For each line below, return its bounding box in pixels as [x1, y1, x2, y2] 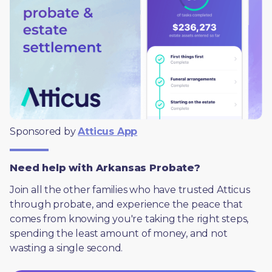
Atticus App [78, 125, 138, 137]
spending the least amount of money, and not [10, 227, 228, 239]
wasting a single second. [10, 242, 123, 254]
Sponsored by [10, 125, 78, 137]
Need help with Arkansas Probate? [10, 161, 200, 174]
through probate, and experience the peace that [10, 198, 243, 210]
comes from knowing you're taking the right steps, [10, 212, 249, 225]
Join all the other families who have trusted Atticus [10, 183, 250, 195]
